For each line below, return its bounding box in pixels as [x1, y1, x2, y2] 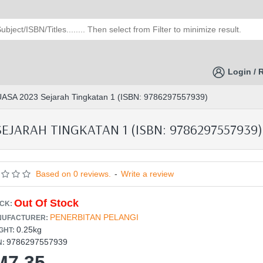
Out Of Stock [14, 197, 79, 209]
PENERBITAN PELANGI [50, 213, 139, 222]
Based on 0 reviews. [36, 169, 111, 178]
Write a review [121, 169, 174, 178]
